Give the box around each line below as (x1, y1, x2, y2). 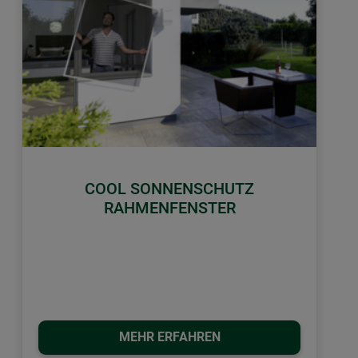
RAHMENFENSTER (103, 197, 236, 217)
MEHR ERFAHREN (118, 329, 221, 345)
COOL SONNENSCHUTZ (85, 178, 254, 198)
